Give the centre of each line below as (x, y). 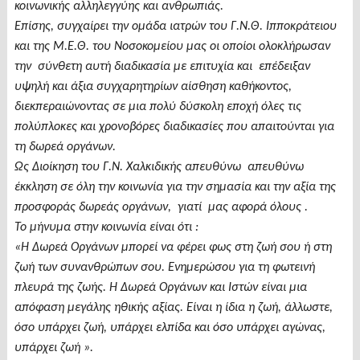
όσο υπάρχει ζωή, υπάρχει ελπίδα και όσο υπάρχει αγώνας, (170, 327)
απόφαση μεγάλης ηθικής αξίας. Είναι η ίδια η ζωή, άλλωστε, (173, 307)
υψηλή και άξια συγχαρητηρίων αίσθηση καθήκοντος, (153, 86)
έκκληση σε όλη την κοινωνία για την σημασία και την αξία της (175, 187)
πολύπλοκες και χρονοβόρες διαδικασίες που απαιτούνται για (174, 127)
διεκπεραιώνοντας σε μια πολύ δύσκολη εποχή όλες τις (157, 106)
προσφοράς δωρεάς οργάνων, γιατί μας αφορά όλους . (161, 207)
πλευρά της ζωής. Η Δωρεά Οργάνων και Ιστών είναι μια (160, 287)
